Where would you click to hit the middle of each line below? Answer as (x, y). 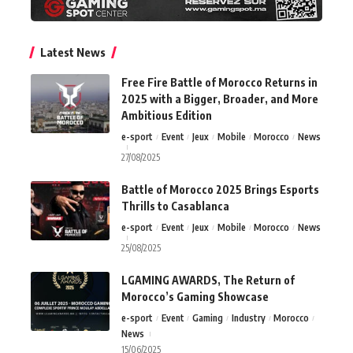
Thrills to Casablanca (175, 206)
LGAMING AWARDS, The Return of (208, 280)
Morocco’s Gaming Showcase (195, 296)
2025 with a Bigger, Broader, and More (220, 98)
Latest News (73, 52)
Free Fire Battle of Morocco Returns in (219, 82)
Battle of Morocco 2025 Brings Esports (220, 189)
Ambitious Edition (167, 115)
